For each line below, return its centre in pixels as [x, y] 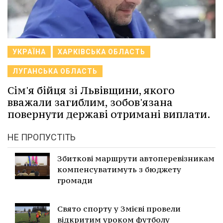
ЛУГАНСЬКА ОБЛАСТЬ [55, 71]
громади [75, 180]
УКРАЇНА [29, 52]
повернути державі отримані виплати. [109, 114]
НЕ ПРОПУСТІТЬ [42, 137]
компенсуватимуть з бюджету [119, 169]
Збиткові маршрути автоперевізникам [136, 159]
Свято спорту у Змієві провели [119, 209]
